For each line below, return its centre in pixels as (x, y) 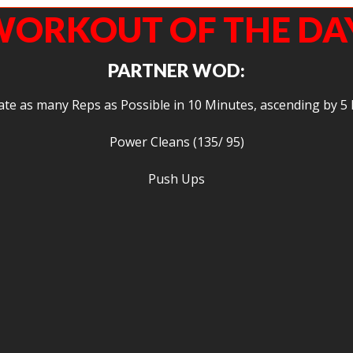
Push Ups (176, 179)
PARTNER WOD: (176, 71)
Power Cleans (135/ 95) (176, 142)
